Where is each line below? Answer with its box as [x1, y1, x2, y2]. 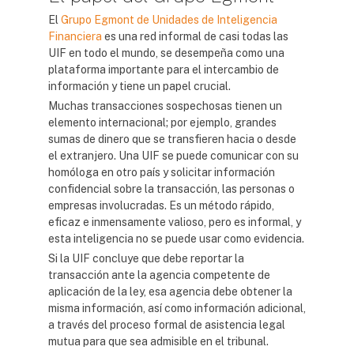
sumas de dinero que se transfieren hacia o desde [48, 133, 296, 145]
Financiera [48, 30, 102, 43]
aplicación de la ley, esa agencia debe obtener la [48, 285, 292, 298]
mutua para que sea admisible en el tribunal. [48, 335, 269, 348]
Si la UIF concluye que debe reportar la [48, 252, 244, 265]
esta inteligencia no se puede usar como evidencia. [48, 232, 304, 245]
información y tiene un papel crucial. [48, 80, 231, 92]
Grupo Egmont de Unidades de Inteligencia [61, 13, 277, 26]
